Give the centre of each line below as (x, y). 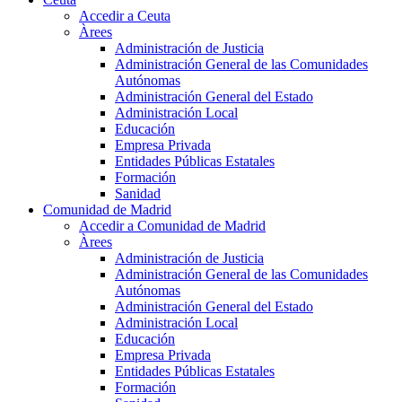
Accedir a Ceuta (125, 16)
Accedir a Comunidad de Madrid (172, 226)
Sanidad (138, 194)
